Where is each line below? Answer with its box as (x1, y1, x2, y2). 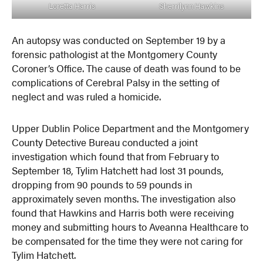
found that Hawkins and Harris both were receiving (12, 205, 235, 220)
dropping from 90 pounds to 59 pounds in (12, 177, 193, 192)
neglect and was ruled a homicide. (12, 89, 161, 104)
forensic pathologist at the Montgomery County (12, 47, 218, 62)
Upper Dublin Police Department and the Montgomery (12, 121, 249, 136)
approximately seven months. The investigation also (12, 191, 236, 206)
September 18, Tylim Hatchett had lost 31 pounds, (12, 163, 224, 178)
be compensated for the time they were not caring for (12, 234, 244, 248)
